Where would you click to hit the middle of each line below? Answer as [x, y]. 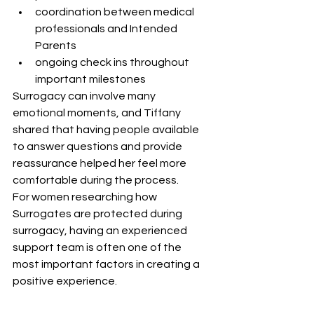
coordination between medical [116, 12]
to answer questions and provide [98, 146]
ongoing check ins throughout [113, 62]
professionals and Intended [107, 28]
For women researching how [86, 197]
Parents [56, 45]
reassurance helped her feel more [101, 163]
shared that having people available [107, 129]
